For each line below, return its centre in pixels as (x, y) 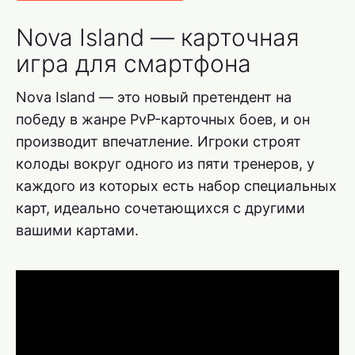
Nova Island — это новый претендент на (154, 97)
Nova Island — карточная (158, 37)
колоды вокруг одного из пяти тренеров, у (165, 163)
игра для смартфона (134, 63)
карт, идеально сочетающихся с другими (160, 208)
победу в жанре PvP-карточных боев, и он (163, 119)
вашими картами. (77, 230)
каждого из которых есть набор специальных (176, 185)
